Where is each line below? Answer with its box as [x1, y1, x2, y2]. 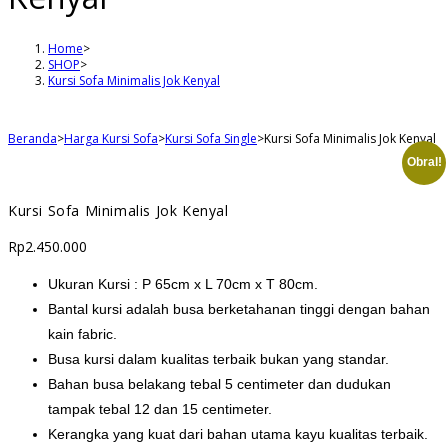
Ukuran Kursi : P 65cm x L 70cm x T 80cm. [48, 275, 318, 292]
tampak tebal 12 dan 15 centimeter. [48, 400, 272, 417]
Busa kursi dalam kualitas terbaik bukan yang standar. [48, 350, 389, 367]
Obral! [406, 155, 442, 170]
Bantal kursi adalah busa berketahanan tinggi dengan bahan [48, 300, 430, 317]
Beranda [8, 129, 57, 147]
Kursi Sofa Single [165, 129, 257, 147]
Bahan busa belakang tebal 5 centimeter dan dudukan [48, 375, 391, 392]
